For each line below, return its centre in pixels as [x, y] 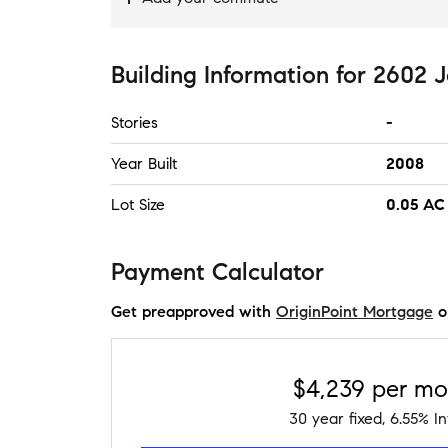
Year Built [144, 163]
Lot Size [138, 204]
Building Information [220, 75]
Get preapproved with [191, 311]
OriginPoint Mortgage [354, 311]
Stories [134, 122]
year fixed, [348, 418]
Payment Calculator [217, 272]
